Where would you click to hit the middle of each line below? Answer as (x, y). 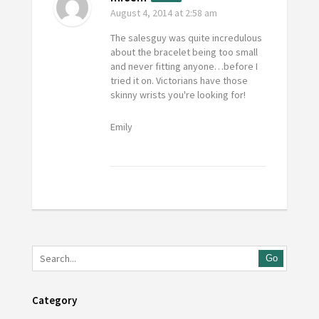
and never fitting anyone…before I (184, 67)
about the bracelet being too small (184, 52)
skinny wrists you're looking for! (178, 95)
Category (54, 300)
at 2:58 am (194, 13)
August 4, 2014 (141, 13)
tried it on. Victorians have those (179, 81)
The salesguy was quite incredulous (186, 38)
